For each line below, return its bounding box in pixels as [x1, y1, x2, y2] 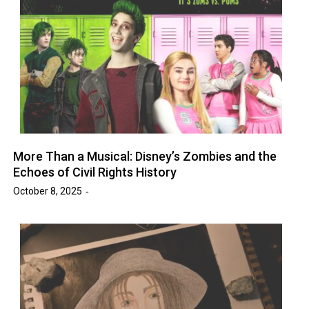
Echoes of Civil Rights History [13, 165, 177, 180]
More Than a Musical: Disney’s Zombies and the [13, 149, 277, 164]
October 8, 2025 [13, 186, 83, 197]
